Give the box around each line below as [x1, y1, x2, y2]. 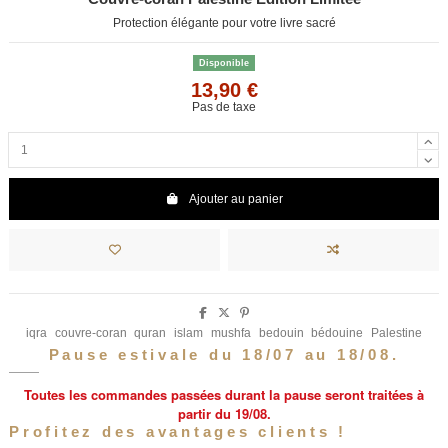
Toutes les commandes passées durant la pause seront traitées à [24, 384, 424, 404]
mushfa [210, 325, 251, 340]
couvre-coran [54, 325, 127, 340]
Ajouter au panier [189, 191, 283, 206]
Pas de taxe [192, 100, 256, 115]
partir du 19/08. [177, 403, 271, 423]
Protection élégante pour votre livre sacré [112, 16, 336, 31]
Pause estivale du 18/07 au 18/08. [48, 345, 400, 363]
